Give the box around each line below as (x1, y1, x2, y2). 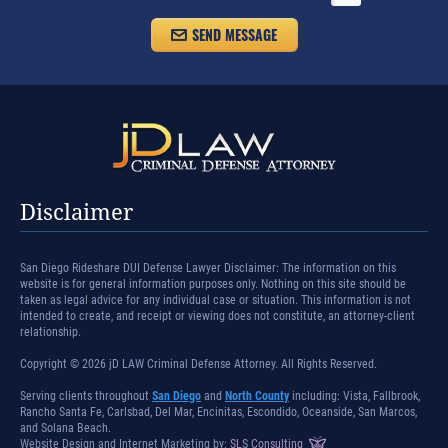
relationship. (20, 325, 81, 340)
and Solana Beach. (20, 421, 111, 436)
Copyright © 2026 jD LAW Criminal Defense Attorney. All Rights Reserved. (20, 357, 377, 372)
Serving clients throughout (20, 389, 152, 404)
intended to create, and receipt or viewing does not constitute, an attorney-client (20, 309, 415, 324)
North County (225, 389, 289, 404)
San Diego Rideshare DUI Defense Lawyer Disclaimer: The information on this (20, 261, 396, 276)
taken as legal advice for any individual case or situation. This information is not (20, 293, 411, 308)
